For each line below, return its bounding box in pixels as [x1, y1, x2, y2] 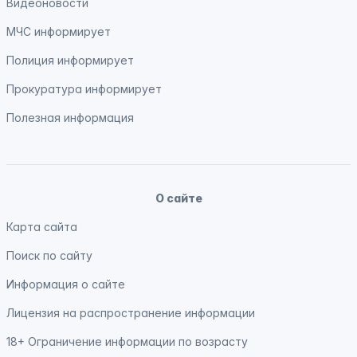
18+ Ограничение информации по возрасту [6, 335, 248, 348]
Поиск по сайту [6, 249, 92, 262]
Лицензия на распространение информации [6, 306, 255, 320]
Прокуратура [6, 82, 85, 96]
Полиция [6, 53, 57, 67]
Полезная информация [6, 111, 134, 124]
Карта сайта [6, 220, 77, 233]
